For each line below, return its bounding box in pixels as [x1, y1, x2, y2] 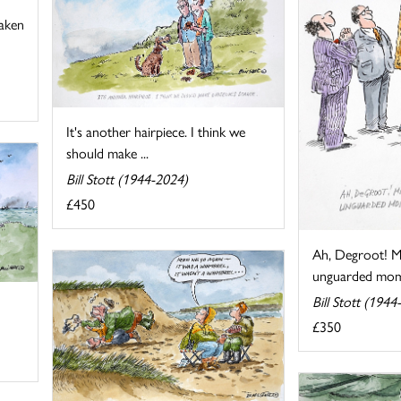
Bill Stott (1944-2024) [66, 167, 189, 189]
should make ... [66, 141, 149, 163]
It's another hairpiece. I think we [66, 120, 246, 141]
